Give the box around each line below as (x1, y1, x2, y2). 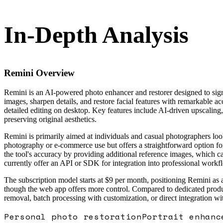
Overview (33, 68, 75, 79)
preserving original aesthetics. (4, 115, 97, 124)
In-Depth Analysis (4, 21, 189, 48)
